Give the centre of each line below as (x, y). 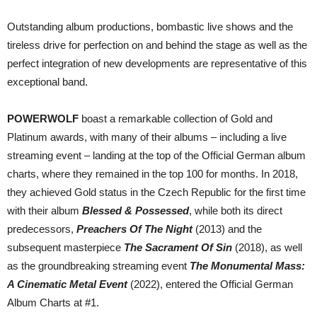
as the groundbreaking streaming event (98, 266)
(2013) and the (229, 229)
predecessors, (42, 229)
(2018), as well (267, 248)
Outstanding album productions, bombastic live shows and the (150, 27)
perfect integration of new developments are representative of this (157, 64)
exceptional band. (47, 82)
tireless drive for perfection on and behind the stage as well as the (157, 45)
